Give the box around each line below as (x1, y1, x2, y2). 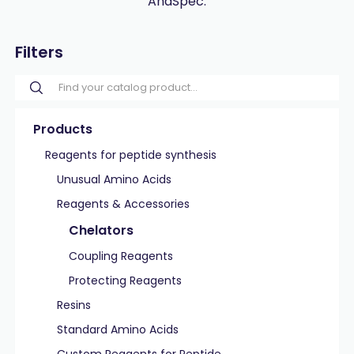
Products (32, 120, 92, 138)
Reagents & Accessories (56, 196, 190, 212)
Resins (56, 297, 91, 313)
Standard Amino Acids (56, 322, 179, 337)
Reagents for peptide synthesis (44, 147, 217, 163)
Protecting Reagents (68, 273, 182, 288)
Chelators (68, 221, 134, 239)
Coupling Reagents (68, 248, 173, 264)
